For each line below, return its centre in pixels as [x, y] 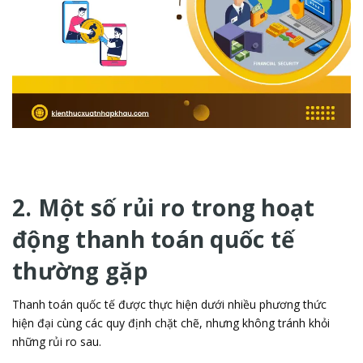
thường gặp [80, 270]
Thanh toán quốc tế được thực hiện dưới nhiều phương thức [169, 304]
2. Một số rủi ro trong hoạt [164, 207]
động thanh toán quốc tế [154, 239]
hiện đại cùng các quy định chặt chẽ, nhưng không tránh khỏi [171, 322]
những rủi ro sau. [57, 341]
